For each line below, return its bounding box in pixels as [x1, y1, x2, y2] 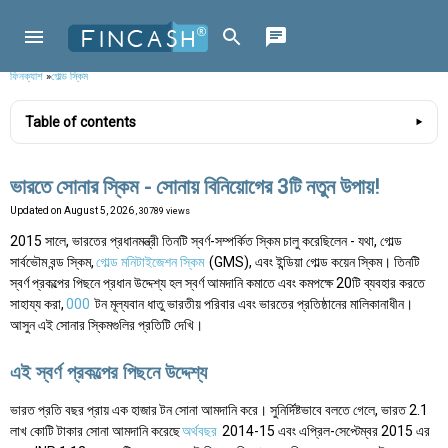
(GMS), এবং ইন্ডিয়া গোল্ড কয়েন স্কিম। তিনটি [206, 254, 420, 271]
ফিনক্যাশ [10, 69, 43, 83]
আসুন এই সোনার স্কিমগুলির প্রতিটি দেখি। [10, 317, 203, 334]
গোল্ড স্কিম [51, 69, 88, 83]
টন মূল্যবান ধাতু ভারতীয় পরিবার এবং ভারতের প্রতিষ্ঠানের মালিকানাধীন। [92, 296, 413, 313]
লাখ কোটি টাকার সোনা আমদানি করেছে [10, 423, 180, 440]
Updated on [10, 205, 64, 217]
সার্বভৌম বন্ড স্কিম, [10, 254, 94, 271]
